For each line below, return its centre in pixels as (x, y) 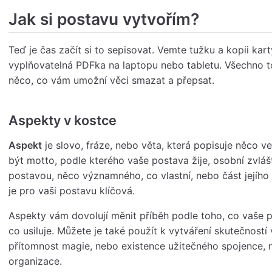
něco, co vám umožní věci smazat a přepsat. (111, 80)
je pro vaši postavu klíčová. (72, 191)
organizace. (35, 261)
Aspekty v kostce (63, 121)
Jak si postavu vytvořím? (104, 19)
